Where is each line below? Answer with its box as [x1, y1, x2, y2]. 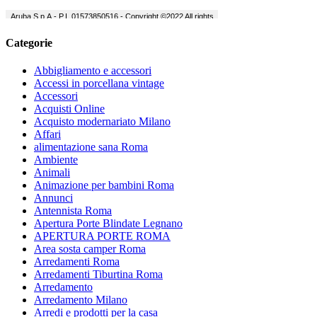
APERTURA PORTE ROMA [34, 229, 171, 242]
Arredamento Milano [34, 293, 127, 306]
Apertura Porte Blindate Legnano [34, 217, 183, 229]
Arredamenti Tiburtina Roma [34, 267, 163, 280]
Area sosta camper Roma [34, 242, 146, 255]
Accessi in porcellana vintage [34, 76, 164, 89]
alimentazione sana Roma [34, 140, 148, 153]
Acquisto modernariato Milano [34, 115, 171, 127]
